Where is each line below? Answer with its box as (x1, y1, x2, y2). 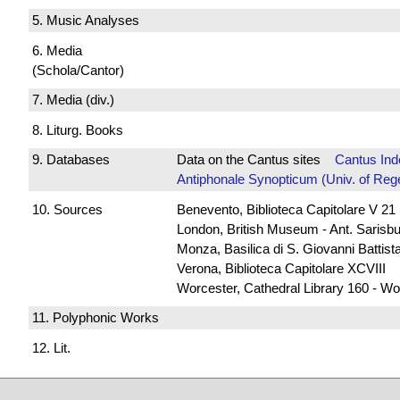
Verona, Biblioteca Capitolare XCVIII (176, 260, 386, 276)
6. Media (32, 42, 82, 58)
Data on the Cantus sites (176, 152, 335, 168)
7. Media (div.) (32, 92, 114, 108)
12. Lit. (32, 339, 71, 355)
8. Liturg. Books (32, 121, 123, 137)
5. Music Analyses (32, 12, 139, 29)
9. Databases (32, 152, 110, 168)
